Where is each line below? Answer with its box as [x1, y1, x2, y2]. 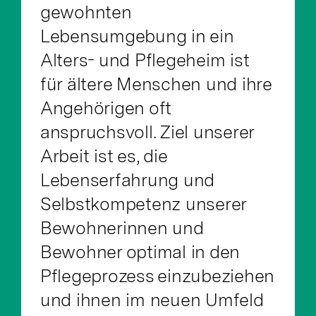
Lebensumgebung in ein [39, 25, 234, 47]
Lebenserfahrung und [39, 169, 215, 190]
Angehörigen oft [39, 97, 172, 119]
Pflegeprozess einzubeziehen [39, 265, 275, 286]
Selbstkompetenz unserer [39, 193, 247, 214]
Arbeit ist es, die [39, 145, 167, 166]
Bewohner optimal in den [39, 241, 241, 262]
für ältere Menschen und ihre [39, 73, 272, 95]
